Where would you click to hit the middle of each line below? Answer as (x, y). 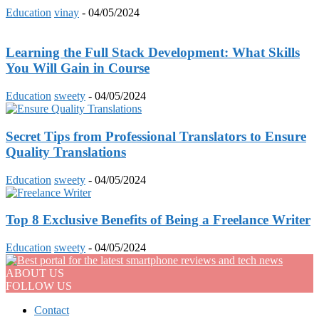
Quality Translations (66, 152)
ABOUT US (35, 273)
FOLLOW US (39, 286)
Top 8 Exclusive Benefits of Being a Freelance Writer (158, 220)
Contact (52, 310)
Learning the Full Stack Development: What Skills (153, 53)
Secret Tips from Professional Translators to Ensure (156, 136)
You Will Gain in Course (78, 68)
